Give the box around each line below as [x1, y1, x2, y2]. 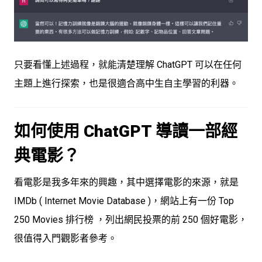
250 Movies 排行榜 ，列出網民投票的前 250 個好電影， [14, 214, 247, 226]
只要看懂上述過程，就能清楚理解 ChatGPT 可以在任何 [14, 59, 242, 71]
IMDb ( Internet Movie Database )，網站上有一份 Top [14, 195, 234, 207]
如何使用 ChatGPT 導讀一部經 [14, 122, 237, 142]
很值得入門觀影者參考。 [14, 233, 117, 244]
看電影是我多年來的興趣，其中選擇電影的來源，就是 [14, 177, 239, 188]
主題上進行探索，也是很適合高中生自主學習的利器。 [14, 78, 239, 89]
